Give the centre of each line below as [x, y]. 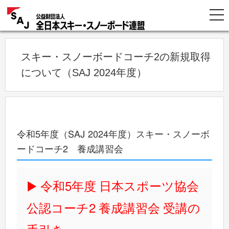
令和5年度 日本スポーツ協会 [120, 187]
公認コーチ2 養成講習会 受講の [114, 209]
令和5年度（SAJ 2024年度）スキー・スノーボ [113, 134]
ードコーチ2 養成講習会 [70, 149]
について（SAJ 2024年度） [84, 73]
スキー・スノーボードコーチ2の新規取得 [116, 57]
